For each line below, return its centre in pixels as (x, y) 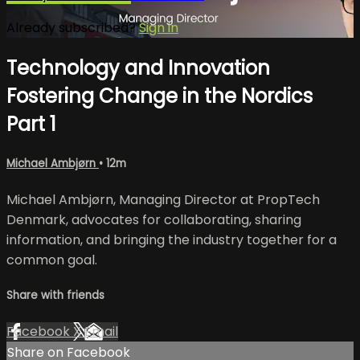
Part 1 (31, 124)
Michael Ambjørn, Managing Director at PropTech (163, 199)
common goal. (52, 260)
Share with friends (55, 296)
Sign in (159, 27)
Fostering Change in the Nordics (160, 96)
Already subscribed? (73, 27)
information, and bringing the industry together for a (172, 239)
